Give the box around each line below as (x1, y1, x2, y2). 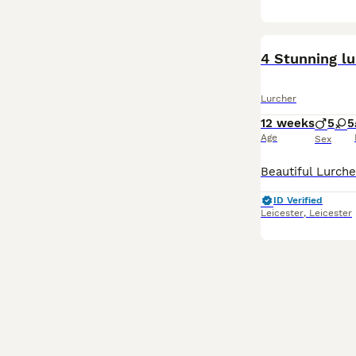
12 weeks (261, 116, 315, 130)
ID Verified (273, 195, 323, 206)
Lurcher (261, 93, 296, 104)
